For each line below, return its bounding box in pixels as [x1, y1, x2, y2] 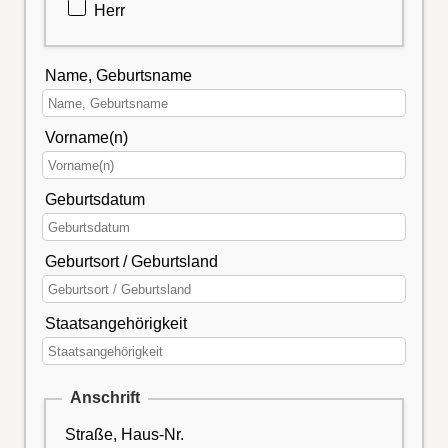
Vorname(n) [45, 128, 129, 146]
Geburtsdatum [45, 190, 146, 208]
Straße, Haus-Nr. [64, 426, 184, 444]
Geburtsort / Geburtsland [45, 252, 219, 270]
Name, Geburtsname [45, 66, 193, 84]
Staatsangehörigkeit [45, 314, 188, 332]
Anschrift [69, 389, 140, 407]
